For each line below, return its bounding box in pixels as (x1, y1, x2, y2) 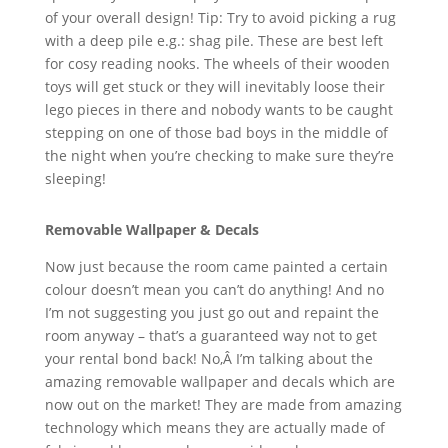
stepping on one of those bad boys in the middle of (44, 122, 388, 142)
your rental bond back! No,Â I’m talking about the (44, 348, 373, 368)
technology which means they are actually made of (44, 417, 385, 437)
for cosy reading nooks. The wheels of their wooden (44, 53, 390, 73)
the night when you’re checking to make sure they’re (44, 145, 394, 165)
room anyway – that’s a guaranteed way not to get (44, 325, 377, 345)
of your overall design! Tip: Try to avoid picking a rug (44, 7, 396, 27)
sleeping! (44, 168, 106, 188)
